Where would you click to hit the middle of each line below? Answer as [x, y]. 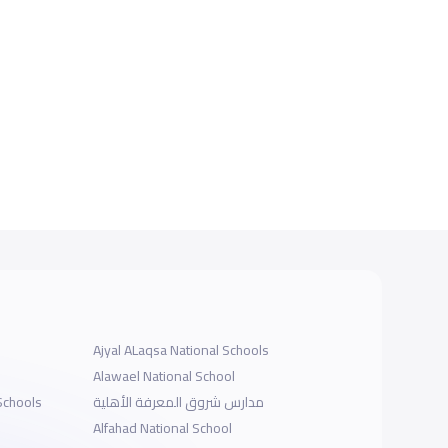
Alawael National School [164, 376]
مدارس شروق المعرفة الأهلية [179, 402]
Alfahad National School [163, 428]
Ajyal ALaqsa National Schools [181, 350]
